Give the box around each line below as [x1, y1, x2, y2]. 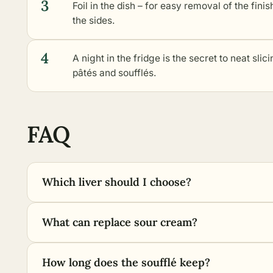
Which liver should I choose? [42, 175, 191, 189]
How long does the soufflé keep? [42, 255, 210, 269]
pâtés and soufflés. [73, 67, 156, 79]
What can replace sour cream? [42, 215, 197, 229]
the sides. [73, 15, 115, 26]
